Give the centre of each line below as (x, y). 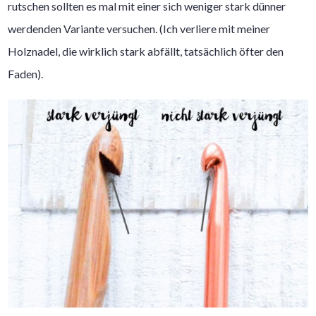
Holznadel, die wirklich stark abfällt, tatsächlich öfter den (146, 51)
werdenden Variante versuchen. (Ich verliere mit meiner (139, 28)
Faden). (26, 73)
